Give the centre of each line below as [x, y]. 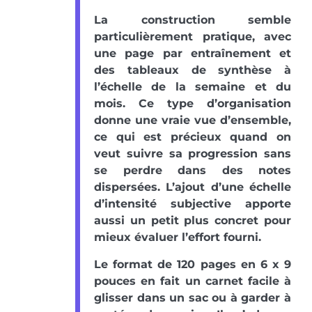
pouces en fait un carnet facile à [193, 281]
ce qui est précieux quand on [193, 137]
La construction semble [193, 20]
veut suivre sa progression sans [193, 154]
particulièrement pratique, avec [193, 37]
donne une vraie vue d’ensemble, [193, 120]
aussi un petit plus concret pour [193, 221]
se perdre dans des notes [193, 171]
